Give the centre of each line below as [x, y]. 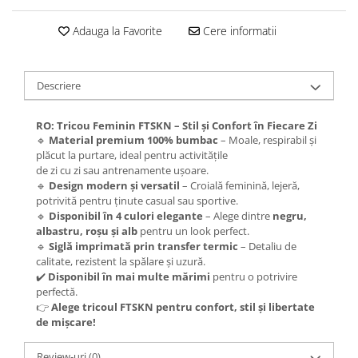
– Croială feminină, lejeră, [240, 185]
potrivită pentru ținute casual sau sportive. [137, 201]
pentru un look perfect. [193, 231]
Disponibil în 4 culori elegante [126, 216]
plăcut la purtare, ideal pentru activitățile [132, 155]
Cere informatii [238, 31]
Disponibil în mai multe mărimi [129, 276]
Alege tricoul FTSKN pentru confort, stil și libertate [183, 307]
